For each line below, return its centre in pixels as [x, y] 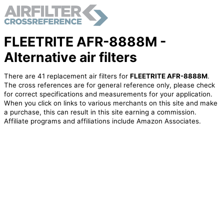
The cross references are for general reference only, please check [109, 85]
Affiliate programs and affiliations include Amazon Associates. [102, 121]
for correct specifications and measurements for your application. [108, 94]
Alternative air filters [70, 57]
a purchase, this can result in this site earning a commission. [100, 112]
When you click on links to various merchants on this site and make [110, 103]
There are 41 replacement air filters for [67, 76]
